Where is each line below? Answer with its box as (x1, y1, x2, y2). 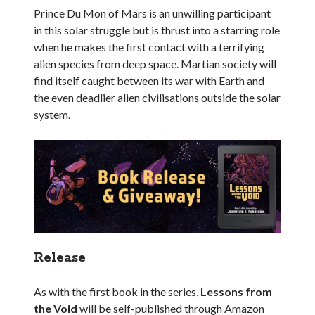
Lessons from (200, 285, 273, 299)
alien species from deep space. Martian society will (34, 57, 277, 70)
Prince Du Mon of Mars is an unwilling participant (34, 6, 271, 20)
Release (34, 250, 86, 267)
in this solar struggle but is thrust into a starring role (34, 23, 281, 37)
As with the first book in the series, (34, 285, 201, 299)
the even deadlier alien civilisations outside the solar (34, 91, 281, 104)
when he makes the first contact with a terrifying (34, 40, 265, 53)
